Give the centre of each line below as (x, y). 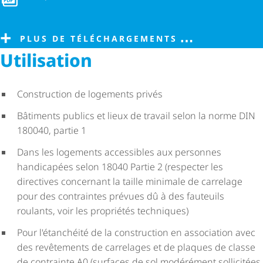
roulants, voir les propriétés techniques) (102, 210)
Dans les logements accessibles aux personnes (119, 152)
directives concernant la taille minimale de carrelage (129, 181)
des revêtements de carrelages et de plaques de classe (136, 247)
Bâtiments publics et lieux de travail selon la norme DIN (136, 115)
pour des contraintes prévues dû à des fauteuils (120, 196)
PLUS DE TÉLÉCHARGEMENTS (99, 38)
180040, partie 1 (51, 130)
